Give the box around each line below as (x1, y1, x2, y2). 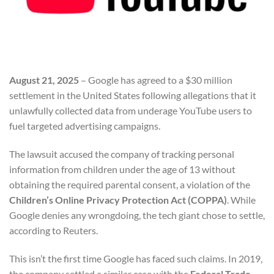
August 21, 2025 (9, 74, 79, 86)
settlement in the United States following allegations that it (9, 89, 256, 102)
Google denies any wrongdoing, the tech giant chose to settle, (9, 209, 265, 221)
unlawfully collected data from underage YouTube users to (9, 105, 252, 117)
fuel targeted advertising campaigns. (9, 120, 160, 132)
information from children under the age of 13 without (9, 163, 235, 175)
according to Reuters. (9, 224, 98, 236)
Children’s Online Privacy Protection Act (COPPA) (9, 193, 227, 206)
